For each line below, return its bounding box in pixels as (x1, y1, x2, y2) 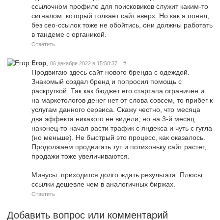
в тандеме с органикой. (31, 30, 107, 38)
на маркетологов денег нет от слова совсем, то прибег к (31, 96, 213, 104)
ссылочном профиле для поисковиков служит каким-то (31, 2, 208, 10)
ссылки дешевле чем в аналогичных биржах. (31, 180, 175, 188)
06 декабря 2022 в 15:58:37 (50, 60, 117, 66)
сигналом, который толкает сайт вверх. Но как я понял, (31, 11, 209, 20)
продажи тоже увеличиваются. (31, 152, 130, 160)
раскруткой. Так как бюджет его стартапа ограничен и (31, 86, 204, 95)
